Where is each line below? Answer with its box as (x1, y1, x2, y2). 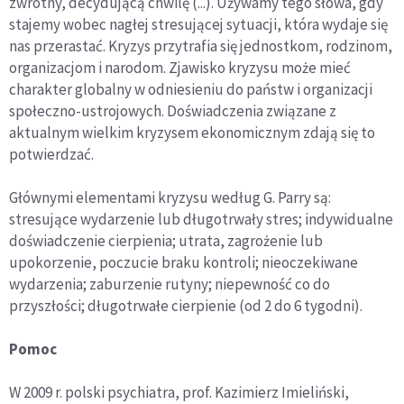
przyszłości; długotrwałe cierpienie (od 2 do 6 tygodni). (9, 296, 363, 317)
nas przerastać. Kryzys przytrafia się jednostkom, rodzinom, (9, 36, 392, 57)
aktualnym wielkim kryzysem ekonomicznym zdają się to (9, 123, 375, 143)
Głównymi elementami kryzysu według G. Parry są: (9, 188, 331, 208)
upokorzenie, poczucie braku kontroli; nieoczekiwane (9, 252, 358, 273)
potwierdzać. (9, 144, 94, 165)
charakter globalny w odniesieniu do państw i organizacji (9, 79, 372, 100)
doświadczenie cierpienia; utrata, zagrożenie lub (9, 231, 323, 252)
